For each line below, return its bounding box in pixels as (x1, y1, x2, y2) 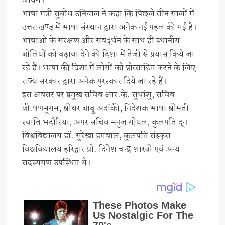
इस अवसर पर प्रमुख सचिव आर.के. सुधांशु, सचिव (22, 88, 175, 102)
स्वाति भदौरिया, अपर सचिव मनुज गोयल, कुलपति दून (22, 115, 188, 129)
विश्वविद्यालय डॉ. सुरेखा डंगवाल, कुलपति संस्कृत (22, 129, 171, 143)
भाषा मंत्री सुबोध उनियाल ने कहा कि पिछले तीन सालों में (22, 7, 195, 21)
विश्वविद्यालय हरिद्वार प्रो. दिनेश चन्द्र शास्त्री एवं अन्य (22, 142, 180, 156)
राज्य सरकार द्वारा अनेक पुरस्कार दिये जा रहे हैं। (22, 74, 167, 88)
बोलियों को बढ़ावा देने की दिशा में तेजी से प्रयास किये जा (22, 47, 195, 61)
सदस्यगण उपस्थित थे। (22, 156, 91, 170)
